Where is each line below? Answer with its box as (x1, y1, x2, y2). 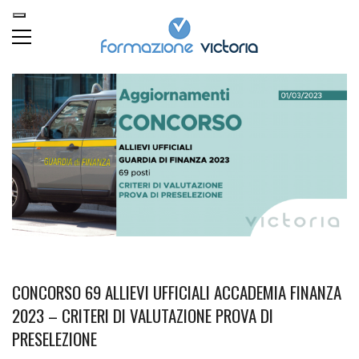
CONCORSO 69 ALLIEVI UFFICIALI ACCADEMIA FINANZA (12, 279, 341, 305)
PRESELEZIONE (12, 325, 97, 351)
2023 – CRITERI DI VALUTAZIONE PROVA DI (12, 302, 273, 328)
